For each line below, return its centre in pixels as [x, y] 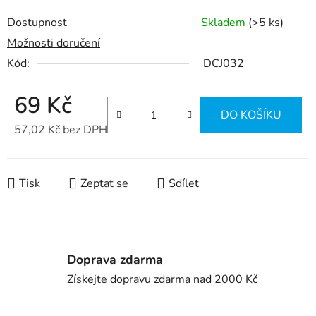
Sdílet [184, 184]
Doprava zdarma [115, 259]
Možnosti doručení [54, 43]
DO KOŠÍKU [251, 115]
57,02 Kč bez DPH [61, 130]
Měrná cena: [44, 146]
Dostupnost [37, 23]
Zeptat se [104, 184]
